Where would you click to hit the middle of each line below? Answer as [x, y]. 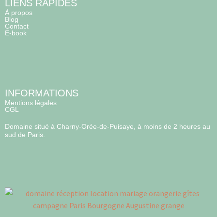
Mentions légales [31, 103]
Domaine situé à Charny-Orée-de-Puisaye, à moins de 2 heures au [108, 127]
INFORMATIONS [42, 93]
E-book [16, 33]
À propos [19, 13]
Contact [17, 26]
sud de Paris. [25, 135]
